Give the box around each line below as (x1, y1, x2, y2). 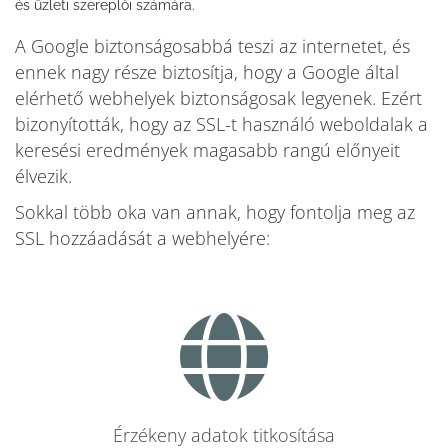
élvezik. (15, 164, 72, 188)
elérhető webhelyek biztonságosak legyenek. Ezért (15, 86, 422, 110)
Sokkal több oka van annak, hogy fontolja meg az (15, 200, 415, 224)
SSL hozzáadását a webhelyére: (15, 226, 270, 250)
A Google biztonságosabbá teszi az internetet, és (15, 34, 410, 58)
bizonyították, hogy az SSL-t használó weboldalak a (15, 112, 428, 136)
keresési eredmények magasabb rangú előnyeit (15, 138, 400, 162)
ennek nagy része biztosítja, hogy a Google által (15, 60, 399, 84)
